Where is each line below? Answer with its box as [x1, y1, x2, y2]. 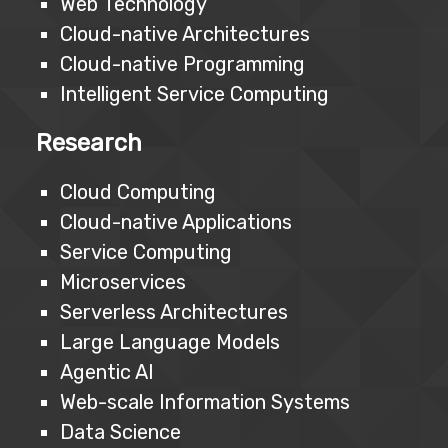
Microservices [60, 270, 186, 295]
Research [36, 129, 142, 158]
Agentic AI [60, 360, 154, 385]
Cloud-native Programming [60, 52, 305, 77]
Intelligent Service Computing [60, 82, 329, 107]
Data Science [60, 420, 181, 445]
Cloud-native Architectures [60, 22, 310, 47]
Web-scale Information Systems [60, 390, 350, 415]
